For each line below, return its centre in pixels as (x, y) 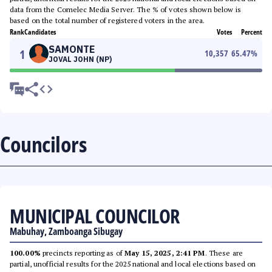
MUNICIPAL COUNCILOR (95, 216)
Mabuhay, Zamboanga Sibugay (66, 231)
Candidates (40, 32)
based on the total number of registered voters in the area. (107, 20)
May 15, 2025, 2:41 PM (165, 253)
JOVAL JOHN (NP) (80, 59)
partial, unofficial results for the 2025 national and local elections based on (133, 264)
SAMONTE (72, 49)
